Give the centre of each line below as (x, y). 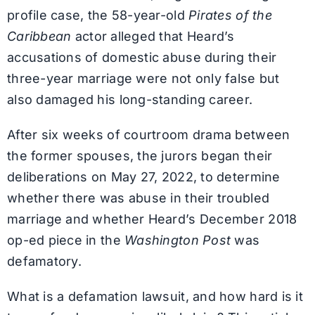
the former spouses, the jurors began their (140, 156)
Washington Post (178, 240)
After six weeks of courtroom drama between (148, 135)
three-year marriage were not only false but (143, 79)
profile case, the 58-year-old (98, 15)
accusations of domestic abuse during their (142, 58)
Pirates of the (230, 15)
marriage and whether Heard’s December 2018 (152, 219)
